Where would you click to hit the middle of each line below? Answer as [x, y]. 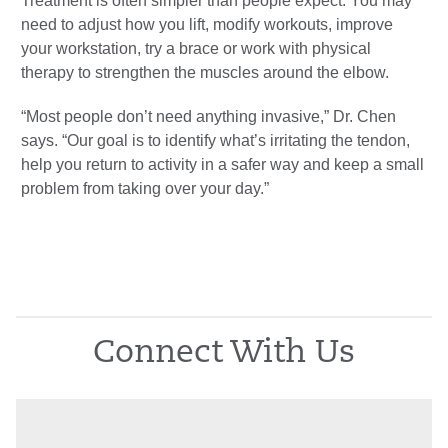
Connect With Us [224, 354]
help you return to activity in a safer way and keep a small [222, 165]
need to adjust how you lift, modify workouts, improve [207, 25]
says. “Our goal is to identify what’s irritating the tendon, [215, 141]
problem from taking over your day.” [145, 189]
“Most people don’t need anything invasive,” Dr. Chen [208, 117]
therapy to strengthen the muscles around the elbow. [205, 73]
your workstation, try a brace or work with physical [196, 49]
